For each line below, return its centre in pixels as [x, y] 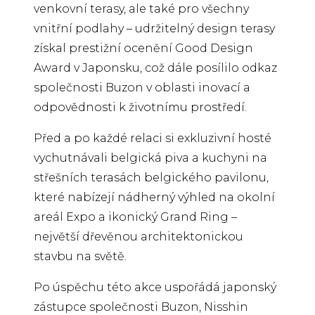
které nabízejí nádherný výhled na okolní [154, 197]
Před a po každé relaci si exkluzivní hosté [153, 138]
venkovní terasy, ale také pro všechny [141, 8]
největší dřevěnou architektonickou [139, 236]
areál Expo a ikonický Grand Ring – [135, 217]
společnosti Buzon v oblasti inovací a [142, 87]
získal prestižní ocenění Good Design [143, 48]
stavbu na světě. [80, 256]
